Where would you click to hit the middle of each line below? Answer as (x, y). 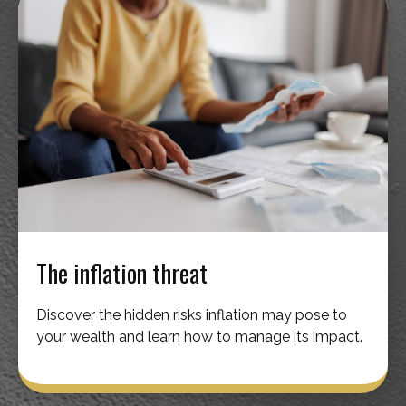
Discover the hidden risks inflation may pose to (192, 314)
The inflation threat (122, 272)
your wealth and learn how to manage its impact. (199, 336)
